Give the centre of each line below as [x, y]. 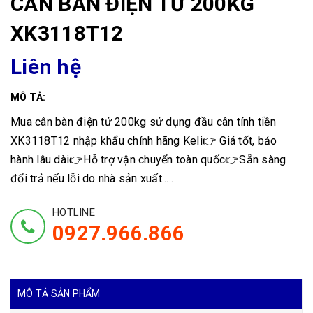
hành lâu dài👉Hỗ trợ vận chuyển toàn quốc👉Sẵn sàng [148, 159]
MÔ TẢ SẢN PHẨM [59, 293]
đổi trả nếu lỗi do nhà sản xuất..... [92, 178]
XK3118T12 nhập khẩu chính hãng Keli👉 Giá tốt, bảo [144, 140]
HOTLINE [74, 212]
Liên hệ [46, 66]
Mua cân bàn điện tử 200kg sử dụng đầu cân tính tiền [143, 122]
